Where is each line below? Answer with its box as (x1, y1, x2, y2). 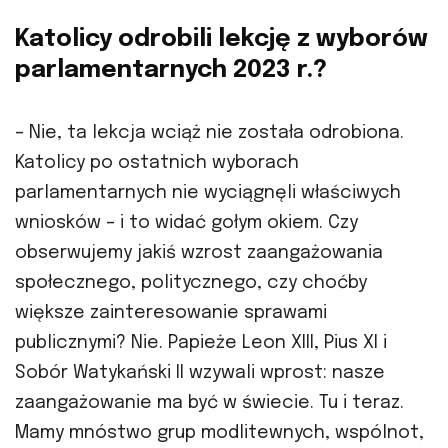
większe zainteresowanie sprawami (15, 304, 327, 323)
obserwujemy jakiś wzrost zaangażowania (15, 244, 383, 263)
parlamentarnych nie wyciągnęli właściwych (15, 184, 401, 203)
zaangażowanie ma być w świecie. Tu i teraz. (15, 394, 404, 413)
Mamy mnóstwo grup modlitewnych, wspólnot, (15, 424, 424, 443)
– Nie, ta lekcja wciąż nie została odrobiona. (15, 124, 404, 143)
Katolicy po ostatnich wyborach (15, 154, 299, 173)
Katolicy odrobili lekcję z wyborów (15, 27, 428, 53)
